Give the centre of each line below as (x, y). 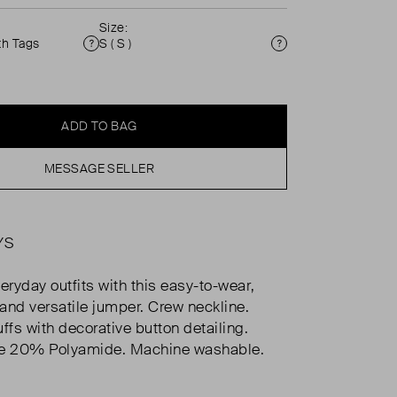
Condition (124, 53)
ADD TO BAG (99, 126)
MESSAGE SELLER (99, 168)
